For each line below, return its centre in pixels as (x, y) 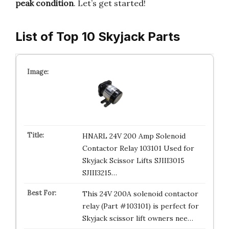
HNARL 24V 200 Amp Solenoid (134, 136)
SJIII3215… (99, 173)
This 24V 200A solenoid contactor (140, 194)
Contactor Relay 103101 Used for (138, 148)
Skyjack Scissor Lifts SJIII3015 (133, 161)
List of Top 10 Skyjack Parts (98, 37)
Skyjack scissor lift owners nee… (138, 218)
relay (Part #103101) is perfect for (140, 206)
